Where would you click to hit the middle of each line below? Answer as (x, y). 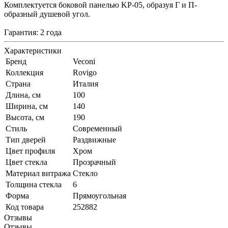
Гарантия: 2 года (33, 32)
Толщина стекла (34, 184)
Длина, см (23, 95)
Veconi (84, 61)
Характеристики (33, 50)
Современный (97, 128)
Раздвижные (94, 139)
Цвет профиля (30, 151)
